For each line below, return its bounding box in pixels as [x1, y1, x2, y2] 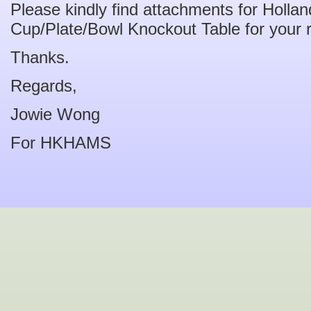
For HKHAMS [10, 133, 111, 152]
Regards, [10, 76, 77, 95]
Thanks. [10, 48, 69, 67]
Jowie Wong [10, 105, 100, 124]
